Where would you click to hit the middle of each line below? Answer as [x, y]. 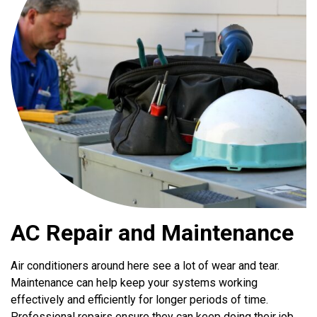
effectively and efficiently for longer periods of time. [140, 300]
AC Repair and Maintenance [152, 233]
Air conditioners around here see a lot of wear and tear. [145, 266]
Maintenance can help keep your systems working [134, 283]
